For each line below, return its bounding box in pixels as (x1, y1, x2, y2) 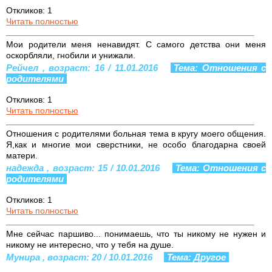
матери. (6, 150, 38, 160)
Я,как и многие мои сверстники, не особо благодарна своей (6, 139, 266, 149)
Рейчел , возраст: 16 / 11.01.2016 (6, 62, 161, 73)
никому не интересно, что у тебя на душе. (6, 239, 174, 250)
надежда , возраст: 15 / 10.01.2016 (6, 162, 163, 173)
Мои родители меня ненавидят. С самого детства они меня (6, 39, 266, 49)
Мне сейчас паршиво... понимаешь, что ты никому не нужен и (6, 228, 266, 239)
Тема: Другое (167, 251, 226, 262)
